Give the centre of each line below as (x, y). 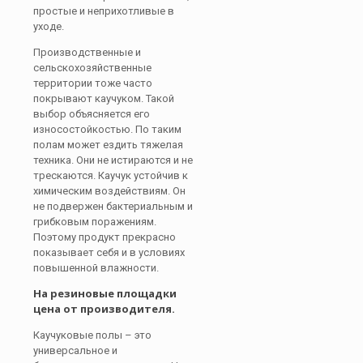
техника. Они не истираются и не (113, 160)
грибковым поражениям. (95, 222)
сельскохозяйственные (92, 68)
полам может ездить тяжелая (108, 145)
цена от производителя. (104, 309)
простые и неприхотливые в (104, 11)
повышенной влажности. (96, 268)
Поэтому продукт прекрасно (105, 237)
